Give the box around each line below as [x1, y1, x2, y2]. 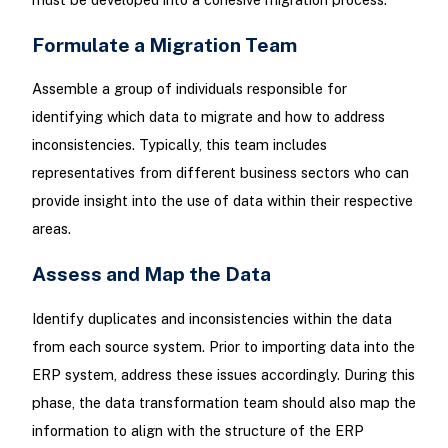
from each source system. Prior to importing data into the [31, 337, 415, 355]
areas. [31, 220, 71, 238]
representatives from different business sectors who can [31, 164, 409, 182]
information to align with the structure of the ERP [31, 421, 364, 439]
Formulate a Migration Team [31, 33, 297, 57]
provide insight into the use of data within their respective [31, 192, 413, 210]
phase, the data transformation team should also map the [31, 393, 416, 411]
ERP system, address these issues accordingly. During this [31, 365, 415, 383]
